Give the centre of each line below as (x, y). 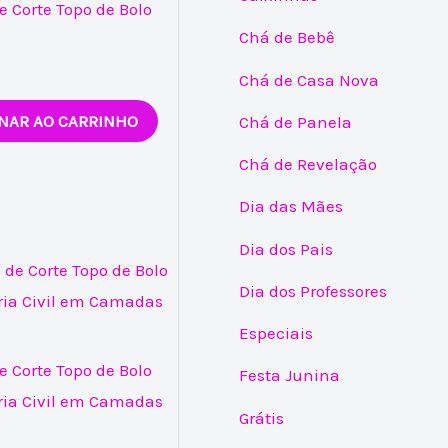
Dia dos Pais (286, 248)
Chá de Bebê (287, 37)
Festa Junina (290, 375)
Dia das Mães (291, 206)
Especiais (276, 333)
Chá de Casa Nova (309, 79)
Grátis (262, 417)
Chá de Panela (296, 121)
